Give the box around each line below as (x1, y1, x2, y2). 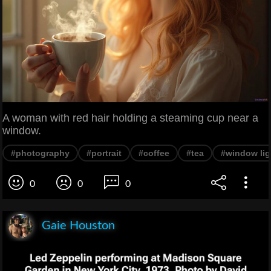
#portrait (87, 148, 122, 158)
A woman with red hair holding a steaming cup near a (2, 112, 258, 125)
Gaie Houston (42, 220, 115, 232)
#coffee (139, 148, 169, 158)
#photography (11, 148, 70, 158)
